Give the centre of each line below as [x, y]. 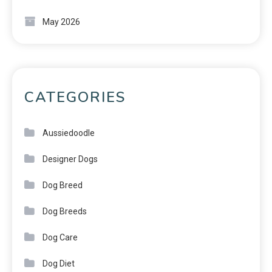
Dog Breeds [65, 211]
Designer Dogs [70, 159]
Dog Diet [59, 263]
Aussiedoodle [69, 133]
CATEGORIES [75, 97]
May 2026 [61, 22]
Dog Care [60, 237]
